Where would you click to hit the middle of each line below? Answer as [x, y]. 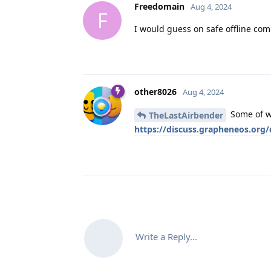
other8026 [155, 91]
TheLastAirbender [186, 115]
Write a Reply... [166, 236]
